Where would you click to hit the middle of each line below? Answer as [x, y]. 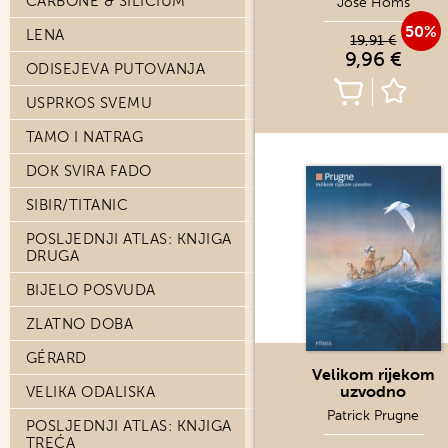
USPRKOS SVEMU [89, 103]
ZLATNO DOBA [80, 324]
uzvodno [373, 391]
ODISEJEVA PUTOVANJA [116, 69]
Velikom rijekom [373, 374]
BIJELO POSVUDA [91, 290]
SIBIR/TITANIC [77, 205]
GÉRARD [56, 358]
